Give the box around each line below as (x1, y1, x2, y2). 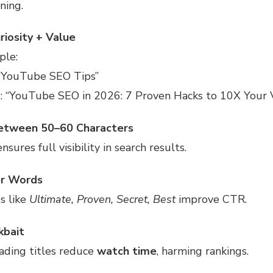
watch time (96, 243, 157, 258)
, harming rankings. (156, 243, 249, 258)
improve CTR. (175, 191, 247, 207)
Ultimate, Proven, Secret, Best (29, 191, 175, 207)
